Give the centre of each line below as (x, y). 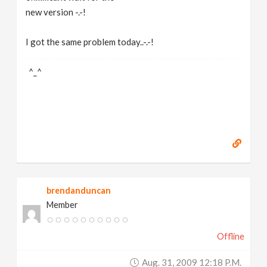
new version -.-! (56, 12)
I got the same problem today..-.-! (90, 42)
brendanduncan (79, 190)
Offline (230, 236)
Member (63, 205)
